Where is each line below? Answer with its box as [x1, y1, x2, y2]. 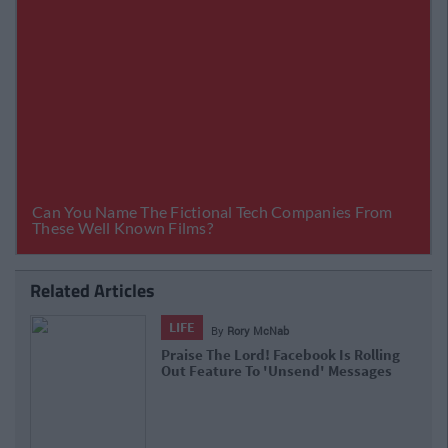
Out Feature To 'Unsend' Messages [161, 361, 393, 380]
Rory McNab [227, 323, 290, 338]
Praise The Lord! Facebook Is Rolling [161, 345, 401, 364]
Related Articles [30, 277, 155, 304]
